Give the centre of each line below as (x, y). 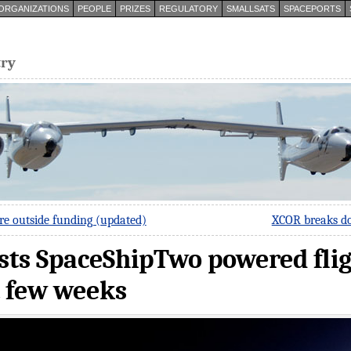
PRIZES (135, 9)
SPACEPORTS (312, 9)
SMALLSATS (250, 9)
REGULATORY (188, 9)
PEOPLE (94, 9)
